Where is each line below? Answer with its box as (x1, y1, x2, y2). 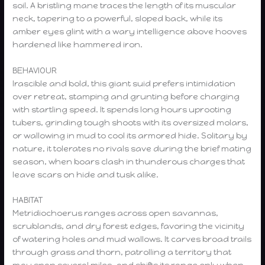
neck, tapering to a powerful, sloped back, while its (12, 13, 223, 23)
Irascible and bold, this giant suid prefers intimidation (12, 78, 236, 88)
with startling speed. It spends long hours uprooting (12, 104, 232, 114)
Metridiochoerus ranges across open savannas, (12, 208, 219, 218)
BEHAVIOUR (12, 65, 57, 75)
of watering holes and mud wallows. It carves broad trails (12, 234, 252, 244)
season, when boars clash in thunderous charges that (12, 156, 245, 166)
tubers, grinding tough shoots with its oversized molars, (12, 117, 249, 127)
